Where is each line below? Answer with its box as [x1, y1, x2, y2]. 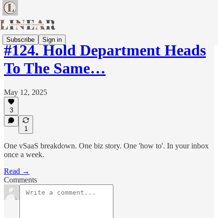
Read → [4, 167, 30, 175]
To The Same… [4, 59, 106, 77]
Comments [4, 176, 37, 184]
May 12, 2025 [4, 88, 47, 96]
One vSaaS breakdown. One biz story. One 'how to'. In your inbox [4, 142, 209, 150]
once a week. [4, 150, 44, 159]
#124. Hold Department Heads [4, 41, 206, 59]
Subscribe [6, 36, 35, 43]
